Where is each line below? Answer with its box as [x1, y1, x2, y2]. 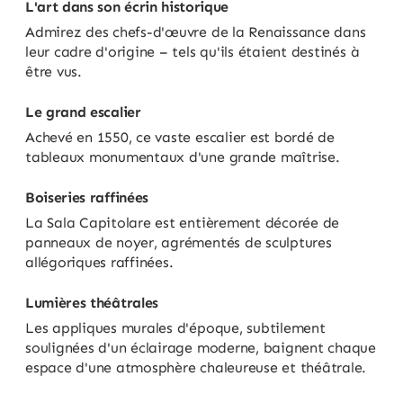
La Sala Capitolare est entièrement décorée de [25, 213, 340, 231]
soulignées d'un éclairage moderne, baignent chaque [25, 338, 377, 356]
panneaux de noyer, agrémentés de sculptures [25, 233, 332, 251]
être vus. [25, 62, 82, 80]
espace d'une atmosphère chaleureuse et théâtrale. [25, 358, 367, 376]
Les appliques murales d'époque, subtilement [25, 318, 326, 336]
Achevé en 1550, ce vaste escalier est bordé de [25, 128, 335, 146]
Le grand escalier [25, 103, 141, 121]
